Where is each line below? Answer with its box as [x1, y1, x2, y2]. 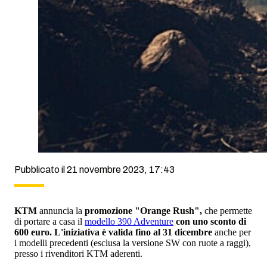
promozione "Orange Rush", [85, 206, 202, 216]
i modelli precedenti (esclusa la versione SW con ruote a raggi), [14, 238, 251, 249]
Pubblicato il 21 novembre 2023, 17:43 [14, 164, 175, 175]
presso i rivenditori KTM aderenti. [14, 249, 145, 259]
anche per [212, 227, 251, 238]
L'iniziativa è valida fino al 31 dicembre [54, 227, 212, 238]
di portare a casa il [14, 216, 85, 227]
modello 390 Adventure [85, 216, 173, 227]
